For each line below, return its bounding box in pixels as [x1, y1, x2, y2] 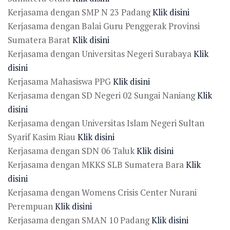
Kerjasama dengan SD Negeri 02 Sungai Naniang [8, 89, 197, 101]
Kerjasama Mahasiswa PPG [8, 75, 113, 87]
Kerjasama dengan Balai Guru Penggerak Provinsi [8, 20, 200, 32]
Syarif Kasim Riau [8, 130, 78, 143]
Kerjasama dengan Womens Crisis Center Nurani [8, 186, 197, 198]
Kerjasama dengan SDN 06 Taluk [8, 144, 137, 157]
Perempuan [8, 200, 55, 212]
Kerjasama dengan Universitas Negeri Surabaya [8, 47, 194, 60]
